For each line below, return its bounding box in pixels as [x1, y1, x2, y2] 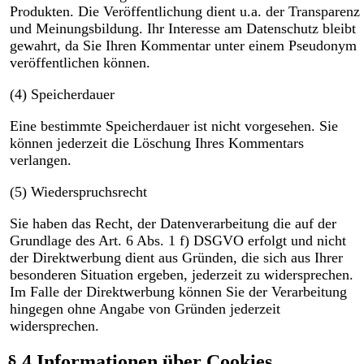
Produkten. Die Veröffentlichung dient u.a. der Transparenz [9, 3, 360, 20]
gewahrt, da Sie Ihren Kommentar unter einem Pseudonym [9, 37, 357, 54]
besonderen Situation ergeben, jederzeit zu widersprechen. [9, 266, 353, 284]
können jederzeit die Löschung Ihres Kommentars [9, 135, 304, 152]
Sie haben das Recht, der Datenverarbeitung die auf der [9, 215, 336, 232]
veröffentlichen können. [9, 54, 150, 71]
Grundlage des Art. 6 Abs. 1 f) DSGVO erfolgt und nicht [9, 232, 346, 249]
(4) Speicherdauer [9, 86, 115, 103]
